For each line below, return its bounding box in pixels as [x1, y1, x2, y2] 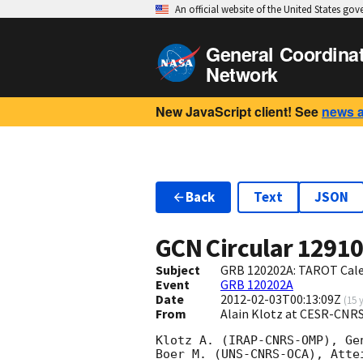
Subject [156, 262, 200, 279]
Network [206, 61, 278, 88]
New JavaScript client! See [156, 102, 318, 121]
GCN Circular [156, 232, 297, 265]
